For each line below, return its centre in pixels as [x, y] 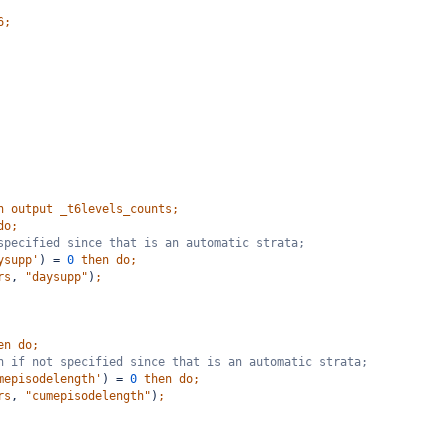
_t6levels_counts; [119, 209]
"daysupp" [56, 277]
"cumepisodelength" [88, 396]
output [32, 209]
